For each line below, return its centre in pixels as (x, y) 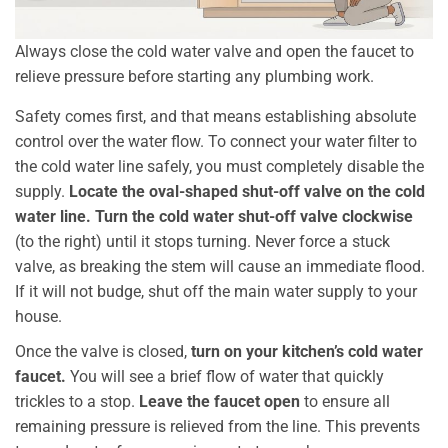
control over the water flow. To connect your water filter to (216, 141)
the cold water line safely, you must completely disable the (219, 166)
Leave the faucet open (219, 401)
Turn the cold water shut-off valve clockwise (254, 216)
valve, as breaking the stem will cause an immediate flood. (220, 266)
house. (38, 316)
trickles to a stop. (77, 401)
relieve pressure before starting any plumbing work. (194, 76)
